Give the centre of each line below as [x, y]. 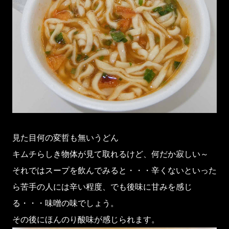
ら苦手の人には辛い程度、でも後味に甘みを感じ [102, 186]
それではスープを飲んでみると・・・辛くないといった [114, 170]
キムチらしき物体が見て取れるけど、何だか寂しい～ [110, 154]
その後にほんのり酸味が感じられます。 [86, 219]
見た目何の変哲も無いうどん [65, 137]
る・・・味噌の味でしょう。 [65, 203]
